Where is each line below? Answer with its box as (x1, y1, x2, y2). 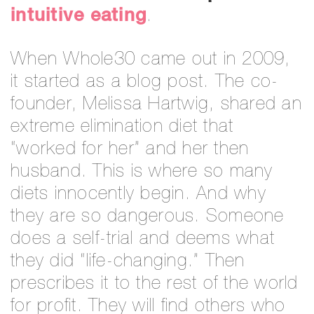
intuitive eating (11, 7, 146, 26)
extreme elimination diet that (11, 118, 234, 137)
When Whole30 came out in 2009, (11, 50, 291, 69)
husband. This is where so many (11, 163, 273, 182)
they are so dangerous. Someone (11, 207, 285, 226)
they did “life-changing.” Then (11, 252, 245, 271)
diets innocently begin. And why (11, 185, 266, 204)
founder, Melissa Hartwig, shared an (11, 95, 302, 114)
